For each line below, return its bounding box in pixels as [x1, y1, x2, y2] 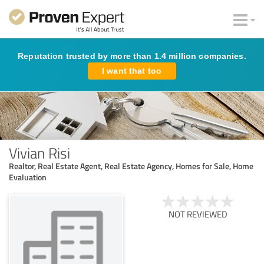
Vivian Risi [9, 142, 70, 163]
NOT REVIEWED [169, 207, 227, 220]
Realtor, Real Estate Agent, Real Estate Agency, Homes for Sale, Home [9, 160, 253, 171]
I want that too [102, 66, 162, 75]
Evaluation [9, 171, 47, 183]
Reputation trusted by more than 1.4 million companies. [18, 51, 246, 61]
